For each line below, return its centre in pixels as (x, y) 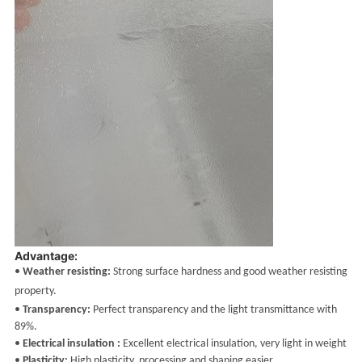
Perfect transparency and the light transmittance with (213, 309)
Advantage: (46, 255)
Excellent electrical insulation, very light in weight (233, 343)
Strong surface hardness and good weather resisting (229, 271)
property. (35, 291)
